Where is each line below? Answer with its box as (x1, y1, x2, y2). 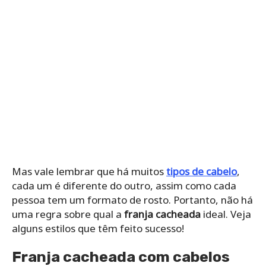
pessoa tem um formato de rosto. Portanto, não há (12, 192, 253, 207)
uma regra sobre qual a (12, 207, 124, 221)
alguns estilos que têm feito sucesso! (12, 221, 184, 235)
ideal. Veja (201, 207, 251, 221)
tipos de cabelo (166, 164, 237, 178)
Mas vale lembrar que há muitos (12, 164, 166, 178)
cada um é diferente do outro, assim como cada (12, 178, 236, 192)
